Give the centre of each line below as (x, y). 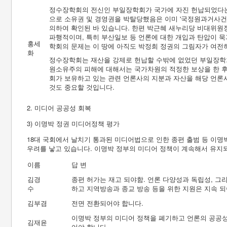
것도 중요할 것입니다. (82, 87)
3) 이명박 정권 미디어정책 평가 (73, 123)
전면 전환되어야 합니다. (107, 203)
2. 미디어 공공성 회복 (59, 108)
